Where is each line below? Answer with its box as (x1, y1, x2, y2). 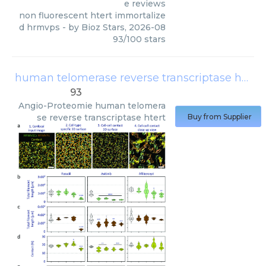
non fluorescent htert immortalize (19, 9, 166, 21)
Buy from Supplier (188, 112, 252, 122)
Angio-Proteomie (18, 100, 93, 112)
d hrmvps (19, 21, 60, 33)
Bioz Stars (81, 21, 125, 33)
